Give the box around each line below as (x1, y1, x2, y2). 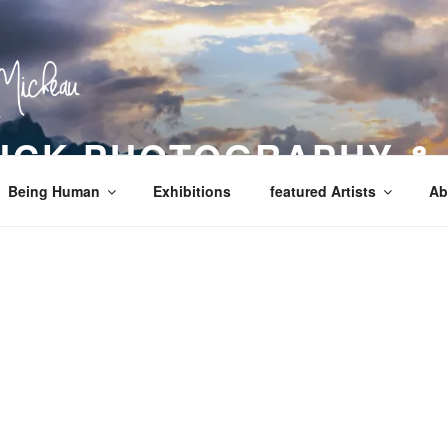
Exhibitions (152, 180, 231, 201)
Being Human (7, 180, 100, 201)
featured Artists (269, 180, 376, 201)
